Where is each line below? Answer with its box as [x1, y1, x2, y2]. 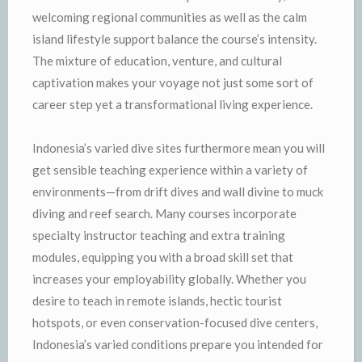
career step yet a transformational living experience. [32, 96, 313, 112]
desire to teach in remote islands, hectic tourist [32, 293, 282, 308]
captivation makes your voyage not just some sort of [32, 74, 314, 90]
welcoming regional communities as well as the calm [32, 9, 307, 24]
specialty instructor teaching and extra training [32, 227, 285, 242]
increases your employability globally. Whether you [32, 271, 306, 286]
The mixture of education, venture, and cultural [32, 53, 282, 68]
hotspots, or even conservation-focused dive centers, [32, 314, 318, 330]
